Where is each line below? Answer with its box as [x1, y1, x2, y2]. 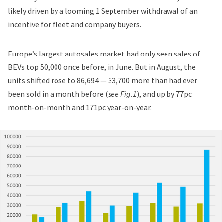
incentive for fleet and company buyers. [8, 19, 141, 30]
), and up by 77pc [137, 89, 192, 99]
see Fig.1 [108, 89, 137, 99]
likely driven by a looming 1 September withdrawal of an [8, 6, 198, 16]
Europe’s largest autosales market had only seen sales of [8, 49, 200, 59]
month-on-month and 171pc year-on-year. [8, 102, 152, 112]
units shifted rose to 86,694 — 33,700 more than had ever [8, 75, 197, 86]
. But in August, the [132, 62, 196, 72]
